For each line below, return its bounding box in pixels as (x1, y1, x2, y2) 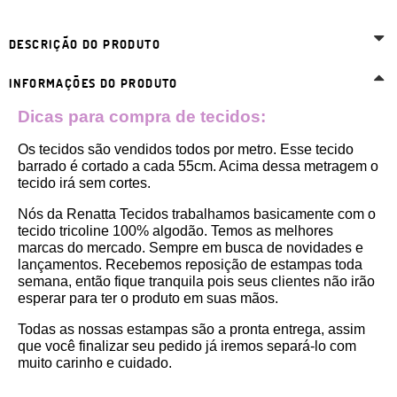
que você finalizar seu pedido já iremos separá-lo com (18, 339, 356, 354)
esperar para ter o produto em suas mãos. (18, 291, 278, 307)
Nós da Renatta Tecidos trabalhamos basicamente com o (18, 206, 376, 222)
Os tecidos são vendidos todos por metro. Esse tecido (18, 142, 354, 158)
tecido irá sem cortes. (18, 175, 154, 191)
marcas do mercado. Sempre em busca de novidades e (18, 240, 363, 256)
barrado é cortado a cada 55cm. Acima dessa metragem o (18, 159, 378, 175)
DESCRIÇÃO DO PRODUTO (9, 36, 160, 53)
